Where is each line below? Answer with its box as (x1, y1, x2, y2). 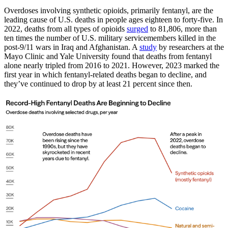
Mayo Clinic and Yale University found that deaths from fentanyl (4, 52, 212, 61)
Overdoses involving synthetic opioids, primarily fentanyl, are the (4, 6, 213, 15)
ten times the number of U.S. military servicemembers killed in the (4, 34, 216, 43)
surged (127, 24, 148, 34)
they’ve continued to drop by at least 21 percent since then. (4, 79, 194, 89)
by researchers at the (157, 43, 224, 52)
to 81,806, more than (148, 24, 217, 34)
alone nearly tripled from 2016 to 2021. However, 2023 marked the (4, 61, 219, 70)
